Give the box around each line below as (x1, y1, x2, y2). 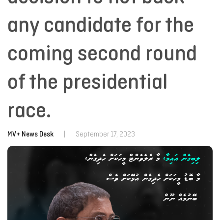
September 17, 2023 (76, 131, 135, 138)
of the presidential (7, 72, 168, 95)
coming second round (7, 44, 197, 66)
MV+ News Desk (7, 131, 54, 138)
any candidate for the (7, 15, 194, 38)
